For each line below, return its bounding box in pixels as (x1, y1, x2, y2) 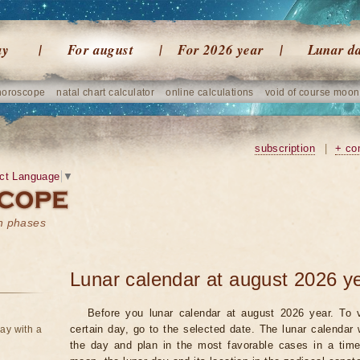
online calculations (166, 87, 254, 98)
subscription (255, 142, 315, 154)
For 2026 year (178, 40, 264, 59)
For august (67, 40, 133, 59)
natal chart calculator (56, 87, 155, 98)
